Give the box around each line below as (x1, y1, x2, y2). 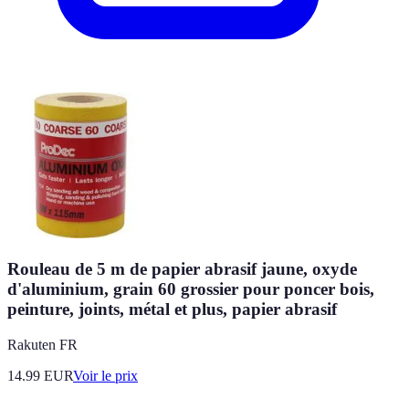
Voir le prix (73, 367, 138, 383)
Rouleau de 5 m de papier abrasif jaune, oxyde (7, 259, 357, 279)
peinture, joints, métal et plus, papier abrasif (7, 299, 337, 320)
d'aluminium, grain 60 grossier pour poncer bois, (7, 279, 374, 299)
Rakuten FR (7, 336, 78, 352)
